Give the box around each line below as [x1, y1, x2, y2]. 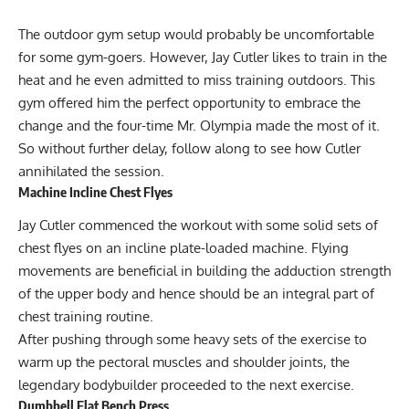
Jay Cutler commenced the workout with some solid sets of [18, 216, 378, 235]
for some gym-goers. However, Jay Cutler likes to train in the [18, 47, 387, 66]
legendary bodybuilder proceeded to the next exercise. [18, 376, 354, 394]
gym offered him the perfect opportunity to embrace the [18, 93, 361, 111]
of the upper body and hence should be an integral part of [18, 285, 374, 303]
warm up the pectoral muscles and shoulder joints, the [18, 353, 350, 372]
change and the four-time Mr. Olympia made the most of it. [18, 116, 380, 134]
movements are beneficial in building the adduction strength [18, 262, 391, 280]
